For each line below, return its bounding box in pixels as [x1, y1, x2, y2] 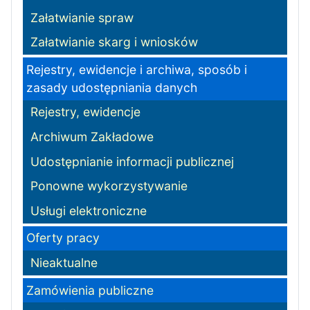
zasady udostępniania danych [26, 80, 197, 95]
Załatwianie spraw [30, 10, 134, 25]
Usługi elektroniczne [30, 203, 147, 218]
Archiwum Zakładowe [30, 129, 154, 145]
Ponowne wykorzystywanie [30, 179, 188, 194]
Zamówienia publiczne [26, 282, 154, 298]
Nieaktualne [30, 255, 98, 270]
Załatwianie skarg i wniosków [30, 35, 199, 50]
